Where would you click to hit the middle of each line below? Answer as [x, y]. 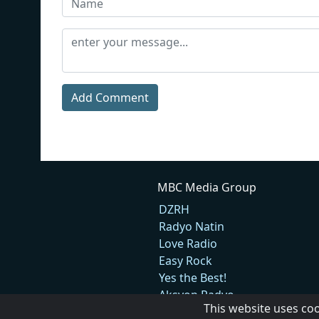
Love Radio [188, 243]
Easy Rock [185, 260]
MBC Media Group [206, 187]
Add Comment [110, 97]
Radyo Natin [191, 226]
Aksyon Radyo [196, 294]
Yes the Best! [192, 277]
